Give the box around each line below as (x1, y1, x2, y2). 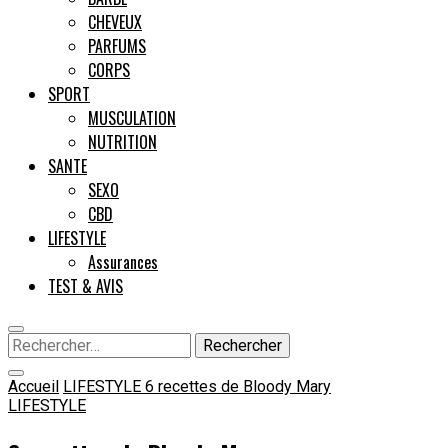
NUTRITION (88, 130, 157, 154)
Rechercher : (7, 332, 93, 351)
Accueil (8, 377, 59, 396)
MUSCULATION (88, 106, 176, 130)
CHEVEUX (88, 10, 142, 34)
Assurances (88, 250, 158, 274)
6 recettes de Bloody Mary (145, 377, 331, 396)
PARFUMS (88, 34, 146, 58)
